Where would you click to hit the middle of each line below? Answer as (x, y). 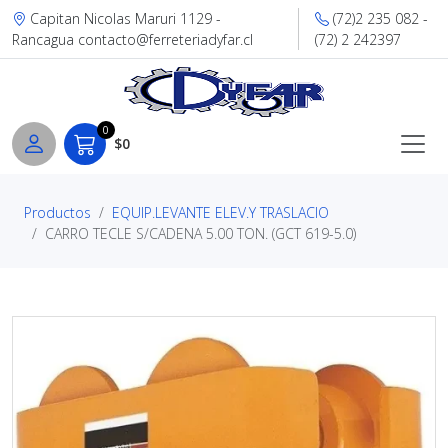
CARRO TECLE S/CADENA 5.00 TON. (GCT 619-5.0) (200, 233)
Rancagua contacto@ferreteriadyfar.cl (132, 39)
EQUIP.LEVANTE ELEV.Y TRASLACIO (220, 212)
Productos (57, 212)
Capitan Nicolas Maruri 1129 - (123, 18)
